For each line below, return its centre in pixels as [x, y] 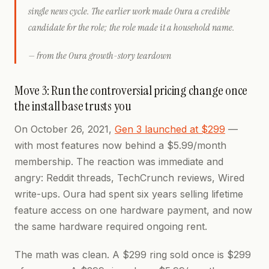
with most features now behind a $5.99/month [120, 145]
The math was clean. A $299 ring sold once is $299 [133, 255]
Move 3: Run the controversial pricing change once [131, 90]
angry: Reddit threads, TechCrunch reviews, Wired [129, 178]
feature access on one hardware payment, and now [133, 210]
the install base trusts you [73, 106]
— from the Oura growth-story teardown [100, 56]
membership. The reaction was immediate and [119, 162]
